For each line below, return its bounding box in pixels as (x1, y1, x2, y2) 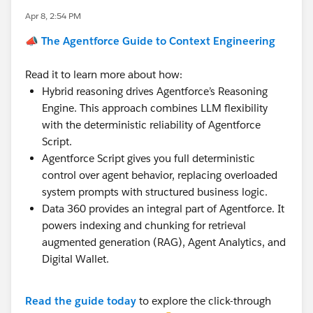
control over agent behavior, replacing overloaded (42, 168, 277, 182)
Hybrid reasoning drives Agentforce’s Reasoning (42, 85, 268, 98)
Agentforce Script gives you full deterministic (42, 152, 255, 165)
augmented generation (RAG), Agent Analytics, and (42, 235, 286, 249)
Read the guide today (25, 294, 136, 307)
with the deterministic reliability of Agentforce (42, 118, 261, 131)
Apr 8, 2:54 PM (25, 10, 81, 22)
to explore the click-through (136, 294, 271, 307)
